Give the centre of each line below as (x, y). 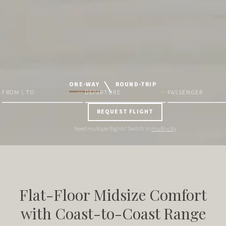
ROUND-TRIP (136, 85)
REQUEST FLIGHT (125, 112)
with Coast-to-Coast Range (113, 213)
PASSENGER (185, 93)
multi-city (164, 129)
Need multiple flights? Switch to (112, 129)
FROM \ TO (18, 93)
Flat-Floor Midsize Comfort (113, 195)
